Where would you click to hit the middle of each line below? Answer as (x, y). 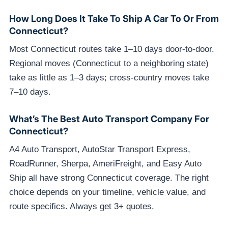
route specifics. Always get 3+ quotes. (82, 206)
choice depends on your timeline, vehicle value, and (107, 192)
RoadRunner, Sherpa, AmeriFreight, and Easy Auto (105, 163)
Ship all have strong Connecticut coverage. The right (109, 178)
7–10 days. (30, 92)
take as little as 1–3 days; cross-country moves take (109, 77)
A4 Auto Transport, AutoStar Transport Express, (100, 149)
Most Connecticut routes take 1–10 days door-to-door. (112, 49)
